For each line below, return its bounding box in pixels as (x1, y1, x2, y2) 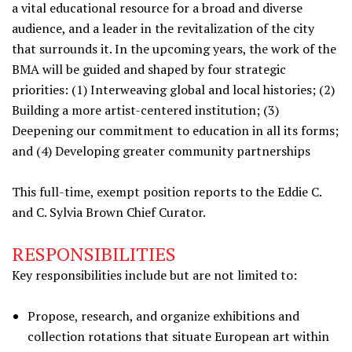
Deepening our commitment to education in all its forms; (12, 122, 339, 139)
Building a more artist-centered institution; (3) (12, 101, 279, 119)
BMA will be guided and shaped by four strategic (12, 60, 286, 78)
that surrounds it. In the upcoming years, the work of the (12, 40, 336, 57)
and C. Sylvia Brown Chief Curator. (12, 203, 206, 221)
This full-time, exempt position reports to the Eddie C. (12, 183, 321, 200)
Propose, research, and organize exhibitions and (27, 307, 299, 324)
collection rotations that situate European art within (27, 328, 329, 345)
